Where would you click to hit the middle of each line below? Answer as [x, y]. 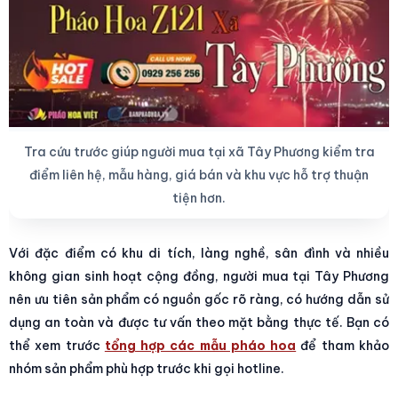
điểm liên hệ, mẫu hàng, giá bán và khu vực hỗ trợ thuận [199, 175]
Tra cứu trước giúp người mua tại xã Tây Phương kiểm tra [199, 151]
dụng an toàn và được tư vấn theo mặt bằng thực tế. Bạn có [199, 322]
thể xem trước [57, 345]
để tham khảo [343, 345]
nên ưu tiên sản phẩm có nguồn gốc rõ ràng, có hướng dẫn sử [199, 299]
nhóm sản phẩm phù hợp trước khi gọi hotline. [147, 368]
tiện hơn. [199, 198]
